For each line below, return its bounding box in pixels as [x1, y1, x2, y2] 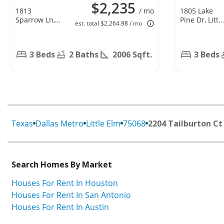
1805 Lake [180, 5, 213, 15]
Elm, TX [180, 23, 204, 33]
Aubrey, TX [15, 23, 51, 33]
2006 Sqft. [112, 48, 152, 60]
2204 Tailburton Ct [148, 117, 222, 129]
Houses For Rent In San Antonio [11, 189, 131, 200]
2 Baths [69, 48, 98, 60]
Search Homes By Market [11, 158, 112, 170]
